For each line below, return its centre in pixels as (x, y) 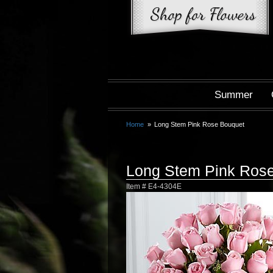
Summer (234, 95)
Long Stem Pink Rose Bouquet (200, 124)
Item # (137, 186)
